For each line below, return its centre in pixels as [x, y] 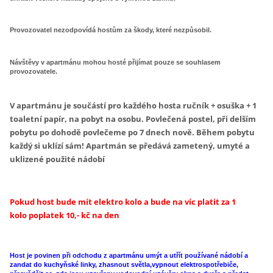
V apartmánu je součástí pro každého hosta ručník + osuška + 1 [133, 106]
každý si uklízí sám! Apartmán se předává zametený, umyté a [130, 146]
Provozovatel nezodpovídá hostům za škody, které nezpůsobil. [111, 30]
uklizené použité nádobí [58, 159]
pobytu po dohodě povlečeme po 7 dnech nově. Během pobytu [133, 133]
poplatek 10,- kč [61, 215]
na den [106, 215]
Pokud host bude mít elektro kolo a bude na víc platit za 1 [123, 202]
